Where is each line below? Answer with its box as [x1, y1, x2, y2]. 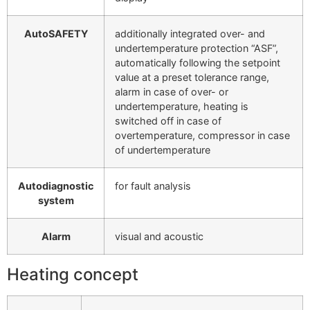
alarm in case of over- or [115, 85, 228, 98]
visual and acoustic [115, 230, 203, 242]
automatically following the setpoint [115, 56, 280, 69]
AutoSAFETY [24, 27, 88, 39]
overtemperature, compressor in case [115, 129, 290, 141]
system [37, 194, 74, 206]
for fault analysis [115, 179, 191, 192]
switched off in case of [115, 114, 221, 127]
